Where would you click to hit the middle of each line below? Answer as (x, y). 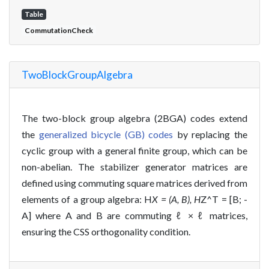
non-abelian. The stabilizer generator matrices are (134, 166)
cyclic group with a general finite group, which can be (134, 150)
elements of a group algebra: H (87, 199)
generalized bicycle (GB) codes (106, 134)
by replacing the (210, 134)
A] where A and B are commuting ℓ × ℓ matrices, (134, 215)
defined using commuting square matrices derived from (134, 183)
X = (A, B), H (177, 199)
